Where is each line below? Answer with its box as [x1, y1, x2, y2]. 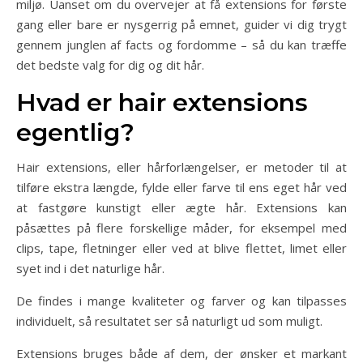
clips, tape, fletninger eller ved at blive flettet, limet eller [16, 240, 347, 256]
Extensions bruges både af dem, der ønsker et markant [16, 345, 347, 361]
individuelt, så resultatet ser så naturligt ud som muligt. [16, 313, 322, 329]
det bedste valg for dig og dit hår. [16, 57, 204, 73]
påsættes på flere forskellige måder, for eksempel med [16, 220, 347, 236]
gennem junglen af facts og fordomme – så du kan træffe [16, 36, 347, 53]
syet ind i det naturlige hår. [16, 260, 164, 276]
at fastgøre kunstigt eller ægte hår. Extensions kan [16, 199, 347, 216]
